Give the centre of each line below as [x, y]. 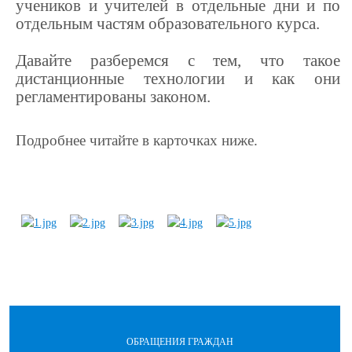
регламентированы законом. [113, 97]
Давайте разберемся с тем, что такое [178, 60]
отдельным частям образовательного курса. [168, 24]
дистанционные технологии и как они [178, 79]
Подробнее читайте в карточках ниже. [137, 140]
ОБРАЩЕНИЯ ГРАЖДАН [180, 342]
